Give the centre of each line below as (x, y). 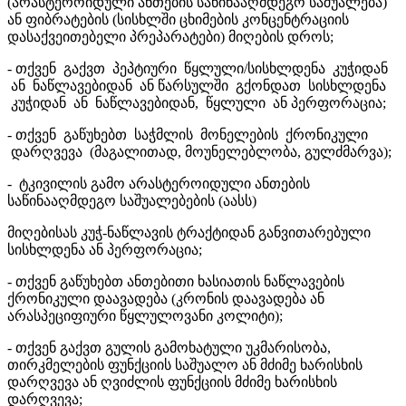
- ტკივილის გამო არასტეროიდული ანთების (159, 183)
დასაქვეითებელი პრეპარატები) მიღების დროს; (170, 36)
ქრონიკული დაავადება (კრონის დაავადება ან (166, 298)
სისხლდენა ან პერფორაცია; (105, 249)
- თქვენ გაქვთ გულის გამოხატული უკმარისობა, (169, 347)
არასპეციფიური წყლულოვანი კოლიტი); (145, 315)
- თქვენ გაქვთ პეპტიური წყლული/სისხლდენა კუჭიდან (198, 68)
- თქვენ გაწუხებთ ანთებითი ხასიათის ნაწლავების (176, 281)
